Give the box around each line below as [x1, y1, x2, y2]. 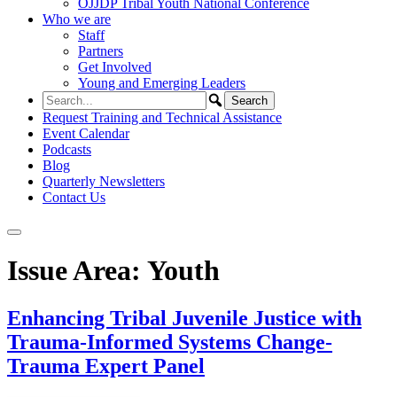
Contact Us [43, 190, 105, 205]
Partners [78, 43, 123, 58]
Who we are [43, 12, 111, 27]
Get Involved [78, 59, 152, 74]
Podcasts [43, 142, 91, 157]
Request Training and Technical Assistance [43, 110, 282, 125]
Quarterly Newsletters [43, 174, 165, 189]
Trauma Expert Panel [7, 354, 205, 378]
